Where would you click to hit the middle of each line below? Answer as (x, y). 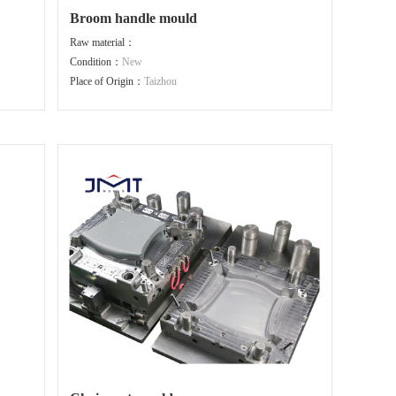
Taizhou (160, 81)
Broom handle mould (133, 18)
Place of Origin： (107, 81)
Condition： (95, 62)
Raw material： (102, 42)
